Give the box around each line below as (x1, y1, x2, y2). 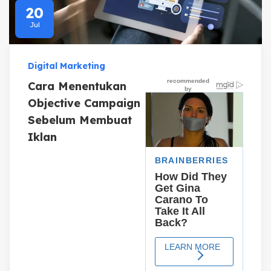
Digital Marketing (28, 60, 105, 71)
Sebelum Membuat (28, 113, 132, 127)
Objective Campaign (28, 96, 140, 110)
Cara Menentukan (28, 79, 126, 93)
